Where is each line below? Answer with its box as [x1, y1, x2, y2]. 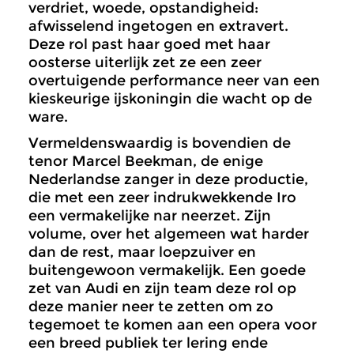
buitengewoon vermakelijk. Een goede [28, 262, 306, 280]
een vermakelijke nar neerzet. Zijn [28, 207, 271, 225]
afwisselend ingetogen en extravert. [28, 17, 288, 36]
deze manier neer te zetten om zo [28, 298, 273, 316]
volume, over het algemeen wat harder [28, 225, 309, 243]
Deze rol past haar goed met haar [28, 36, 270, 54]
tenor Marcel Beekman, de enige [28, 153, 263, 171]
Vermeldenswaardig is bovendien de [28, 134, 291, 153]
